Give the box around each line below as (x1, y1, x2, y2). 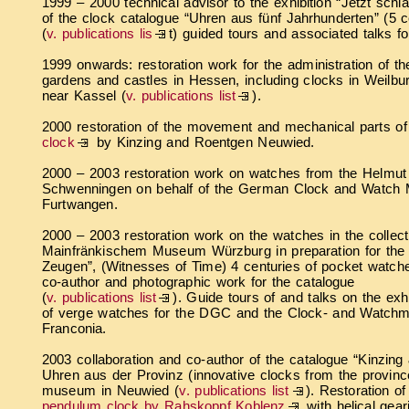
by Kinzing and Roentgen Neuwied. (91, 133, 315, 150)
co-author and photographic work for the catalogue (42, 273, 355, 289)
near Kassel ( (42, 87, 127, 103)
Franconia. (42, 320, 107, 336)
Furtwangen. (42, 195, 118, 212)
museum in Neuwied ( (42, 382, 180, 398)
